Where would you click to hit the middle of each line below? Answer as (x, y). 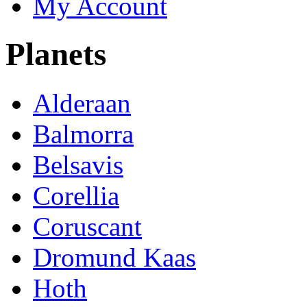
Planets (56, 54)
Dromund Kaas (114, 257)
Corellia (76, 195)
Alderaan (82, 103)
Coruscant (87, 226)
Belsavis (78, 164)
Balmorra (83, 134)
